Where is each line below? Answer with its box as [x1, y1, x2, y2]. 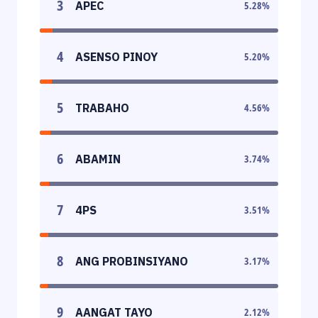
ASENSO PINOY [75, 49, 158, 64]
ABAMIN [75, 151, 121, 166]
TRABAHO [75, 100, 129, 115]
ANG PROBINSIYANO [75, 253, 188, 268]
